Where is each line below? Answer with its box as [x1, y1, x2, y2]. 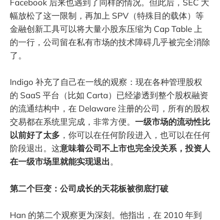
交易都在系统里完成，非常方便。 [10, 116, 135, 127]
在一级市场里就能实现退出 [10, 156, 110, 167]
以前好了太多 [10, 130, 60, 140]
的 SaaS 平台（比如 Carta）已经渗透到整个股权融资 [10, 90, 208, 101]
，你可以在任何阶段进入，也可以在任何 [60, 130, 210, 140]
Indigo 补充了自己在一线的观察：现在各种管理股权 [10, 77, 202, 87]
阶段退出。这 [10, 143, 60, 154]
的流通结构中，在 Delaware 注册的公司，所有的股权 [10, 103, 210, 114]
